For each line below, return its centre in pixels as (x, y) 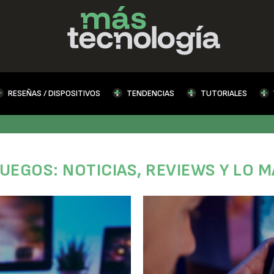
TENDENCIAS (150, 93)
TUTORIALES (224, 93)
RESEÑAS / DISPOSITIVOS (54, 93)
